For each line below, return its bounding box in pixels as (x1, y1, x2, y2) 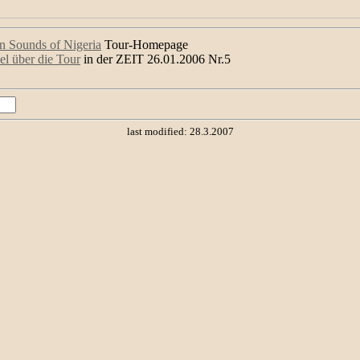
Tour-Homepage (101, 38, 188, 51)
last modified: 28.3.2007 (126, 125, 234, 138)
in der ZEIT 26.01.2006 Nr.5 (80, 52, 231, 66)
